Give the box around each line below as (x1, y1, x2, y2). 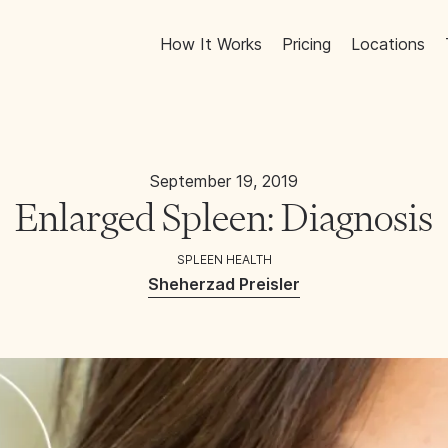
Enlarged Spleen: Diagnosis (15, 195, 433, 240)
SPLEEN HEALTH (176, 252, 272, 267)
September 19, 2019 (150, 171, 298, 191)
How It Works (160, 33, 263, 54)
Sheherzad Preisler (148, 274, 300, 294)
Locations (351, 33, 426, 54)
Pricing (282, 33, 332, 54)
